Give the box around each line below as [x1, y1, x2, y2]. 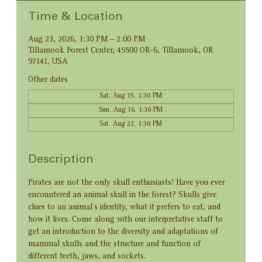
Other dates [28, 76, 68, 85]
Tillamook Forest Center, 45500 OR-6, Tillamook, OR [28, 47, 213, 56]
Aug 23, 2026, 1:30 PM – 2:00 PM [28, 36, 146, 44]
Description [28, 154, 94, 167]
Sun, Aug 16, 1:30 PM [99, 107, 163, 115]
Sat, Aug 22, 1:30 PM [99, 121, 163, 129]
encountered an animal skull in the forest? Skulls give [28, 191, 219, 200]
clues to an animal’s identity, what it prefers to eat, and [28, 204, 223, 212]
